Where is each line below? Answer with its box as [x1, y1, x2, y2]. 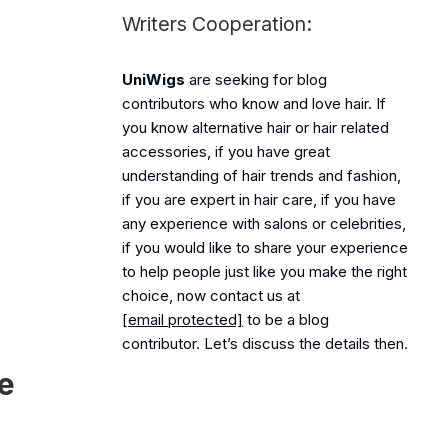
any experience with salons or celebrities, [122, 214, 406, 233]
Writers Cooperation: [122, 12, 312, 36]
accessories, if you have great [122, 142, 330, 161]
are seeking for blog [185, 70, 327, 89]
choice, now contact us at [122, 286, 300, 305]
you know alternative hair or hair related [122, 118, 389, 137]
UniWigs [122, 70, 185, 89]
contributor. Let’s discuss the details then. [122, 334, 408, 353]
